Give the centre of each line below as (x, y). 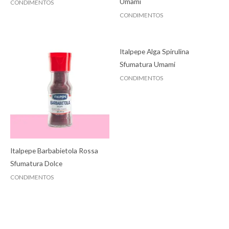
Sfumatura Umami (147, 64)
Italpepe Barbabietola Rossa (54, 150)
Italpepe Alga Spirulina (154, 51)
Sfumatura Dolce (36, 163)
